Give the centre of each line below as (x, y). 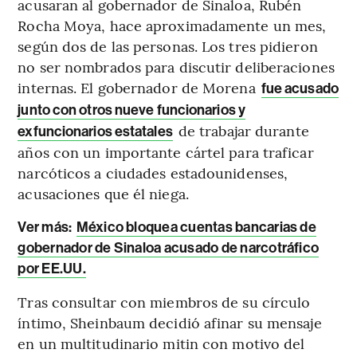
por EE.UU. (52, 268)
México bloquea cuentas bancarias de (196, 227)
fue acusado (300, 88)
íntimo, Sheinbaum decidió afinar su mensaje (170, 322)
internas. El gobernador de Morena (139, 87)
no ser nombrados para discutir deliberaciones (176, 66)
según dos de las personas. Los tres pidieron (168, 45)
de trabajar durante (241, 130)
